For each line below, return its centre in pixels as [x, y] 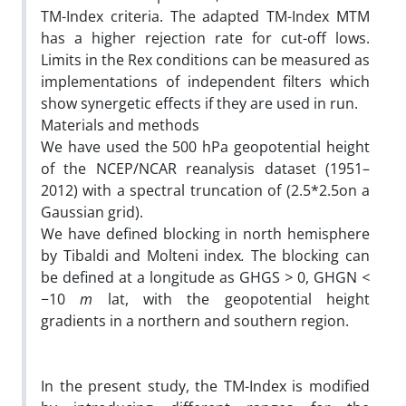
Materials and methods [122, 125]
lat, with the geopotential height [239, 299]
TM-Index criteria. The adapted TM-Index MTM [205, 16]
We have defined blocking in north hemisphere [205, 233]
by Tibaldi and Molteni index [141, 255]
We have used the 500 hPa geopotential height [205, 146]
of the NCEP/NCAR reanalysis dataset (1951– [205, 168]
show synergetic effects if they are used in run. [199, 103]
